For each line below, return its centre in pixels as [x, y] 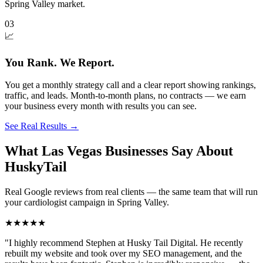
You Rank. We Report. [60, 62]
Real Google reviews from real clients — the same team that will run [131, 192]
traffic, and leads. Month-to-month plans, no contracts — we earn [125, 96]
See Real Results [36, 126]
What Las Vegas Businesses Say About [119, 151]
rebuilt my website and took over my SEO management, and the [123, 254]
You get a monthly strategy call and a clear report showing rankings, [130, 85]
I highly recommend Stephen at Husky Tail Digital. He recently [126, 243]
